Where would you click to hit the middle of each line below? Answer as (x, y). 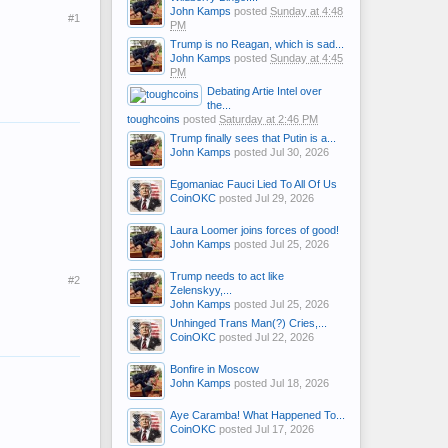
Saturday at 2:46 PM (268, 119)
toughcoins (153, 119)
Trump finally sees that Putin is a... (253, 138)
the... (219, 105)
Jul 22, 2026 (284, 337)
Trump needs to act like (227, 276)
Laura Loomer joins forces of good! (254, 230)
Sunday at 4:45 (306, 58)
